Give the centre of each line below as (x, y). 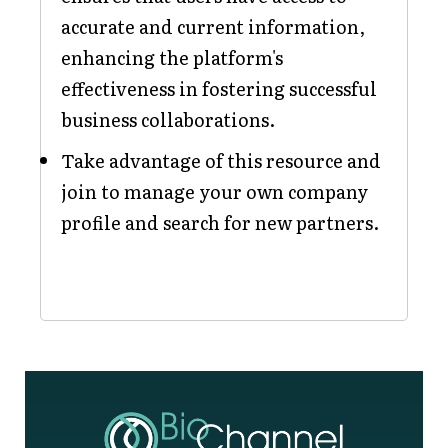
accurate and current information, (213, 26)
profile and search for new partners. (220, 222)
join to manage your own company (214, 191)
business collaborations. (168, 119)
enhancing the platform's (172, 57)
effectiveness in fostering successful (219, 88)
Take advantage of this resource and (221, 160)
